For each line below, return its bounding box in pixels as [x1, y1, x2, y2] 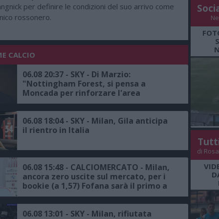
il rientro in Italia [22, 125, 89, 136]
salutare [22, 190, 56, 201]
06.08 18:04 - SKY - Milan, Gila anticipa [22, 115, 168, 127]
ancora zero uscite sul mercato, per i [22, 171, 166, 182]
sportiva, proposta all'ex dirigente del [22, 97, 172, 108]
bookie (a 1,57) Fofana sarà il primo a [22, 180, 167, 192]
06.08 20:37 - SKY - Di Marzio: [22, 69, 131, 80]
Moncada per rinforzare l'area [22, 88, 140, 99]
